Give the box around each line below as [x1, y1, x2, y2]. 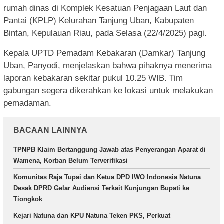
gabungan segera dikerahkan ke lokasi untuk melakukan [3, 86, 213, 96]
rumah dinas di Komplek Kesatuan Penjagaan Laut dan [3, 3, 207, 13]
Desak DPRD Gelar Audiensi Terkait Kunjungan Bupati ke [13, 184, 189, 192]
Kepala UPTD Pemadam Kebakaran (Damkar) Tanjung [3, 48, 205, 58]
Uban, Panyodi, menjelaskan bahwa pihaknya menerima [3, 61, 212, 71]
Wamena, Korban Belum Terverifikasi [13, 157, 128, 165]
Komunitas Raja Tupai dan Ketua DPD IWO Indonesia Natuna [13, 173, 201, 181]
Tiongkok [13, 195, 42, 203]
